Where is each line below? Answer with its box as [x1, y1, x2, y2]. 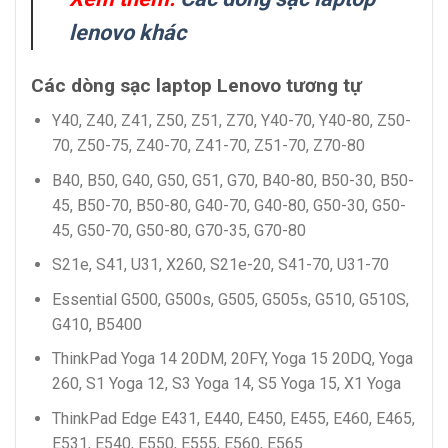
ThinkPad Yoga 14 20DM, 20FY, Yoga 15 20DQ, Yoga [51, 349, 413, 369]
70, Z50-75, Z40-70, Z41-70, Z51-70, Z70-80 [51, 135, 365, 155]
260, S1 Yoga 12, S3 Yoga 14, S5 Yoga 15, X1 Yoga [51, 374, 401, 394]
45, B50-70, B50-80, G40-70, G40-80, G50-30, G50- [51, 195, 406, 215]
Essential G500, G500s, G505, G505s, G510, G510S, [51, 289, 409, 309]
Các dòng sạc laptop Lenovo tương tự [31, 74, 362, 98]
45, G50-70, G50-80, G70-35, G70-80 [51, 220, 306, 240]
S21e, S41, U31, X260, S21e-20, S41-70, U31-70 [51, 255, 389, 275]
